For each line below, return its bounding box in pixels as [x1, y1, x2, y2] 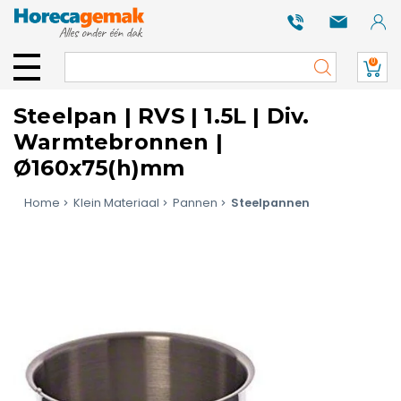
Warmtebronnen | [13, 129, 223, 155]
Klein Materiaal [73, 195, 159, 210]
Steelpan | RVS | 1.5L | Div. [13, 103, 310, 129]
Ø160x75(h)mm [13, 155, 185, 181]
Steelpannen [231, 195, 310, 210]
